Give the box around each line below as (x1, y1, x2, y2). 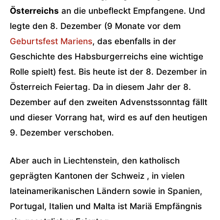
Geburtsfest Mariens (10, 36, 92, 46)
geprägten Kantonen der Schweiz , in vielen (10, 171, 185, 181)
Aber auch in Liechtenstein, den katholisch (10, 156, 180, 165)
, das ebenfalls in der (92, 36, 176, 46)
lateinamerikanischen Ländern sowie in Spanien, (10, 186, 202, 196)
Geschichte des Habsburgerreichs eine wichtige (10, 52, 203, 61)
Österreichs (10, 6, 59, 16)
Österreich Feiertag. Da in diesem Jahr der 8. (10, 82, 191, 92)
